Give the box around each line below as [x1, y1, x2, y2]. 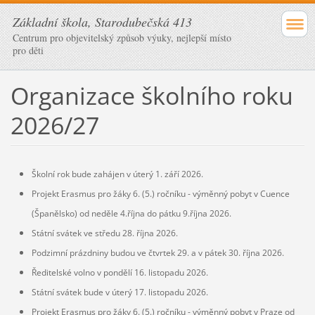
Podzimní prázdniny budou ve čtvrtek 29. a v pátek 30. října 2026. [31, 246, 284, 259]
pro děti [13, 44, 44, 57]
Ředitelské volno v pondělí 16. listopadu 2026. [31, 266, 208, 278]
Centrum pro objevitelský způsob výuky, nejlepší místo [13, 31, 231, 44]
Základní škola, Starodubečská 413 [13, 13, 192, 30]
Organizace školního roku [10, 79, 293, 112]
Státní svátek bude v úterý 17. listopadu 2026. [31, 285, 208, 298]
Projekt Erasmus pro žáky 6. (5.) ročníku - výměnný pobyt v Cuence [31, 187, 290, 200]
